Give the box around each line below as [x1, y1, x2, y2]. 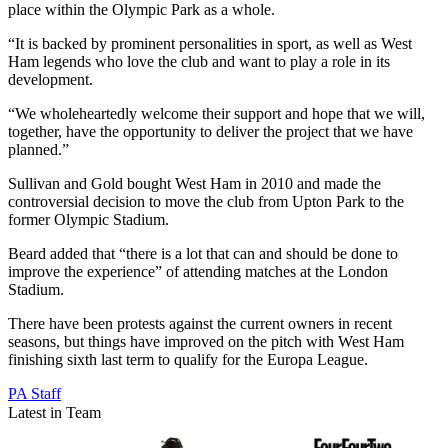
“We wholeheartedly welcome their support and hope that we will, [8, 105, 425, 123]
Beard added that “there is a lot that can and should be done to [8, 245, 398, 263]
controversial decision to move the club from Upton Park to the [8, 193, 404, 211]
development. [8, 71, 93, 89]
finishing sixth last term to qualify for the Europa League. [8, 351, 368, 369]
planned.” [8, 141, 69, 159]
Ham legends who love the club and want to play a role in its [8, 53, 390, 71]
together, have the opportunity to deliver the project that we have [8, 123, 413, 141]
